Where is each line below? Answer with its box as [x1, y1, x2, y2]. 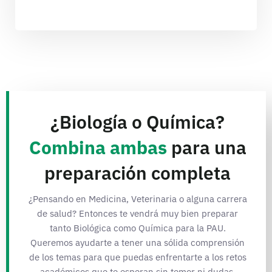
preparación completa [44, 160, 231, 185]
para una [166, 135, 246, 159]
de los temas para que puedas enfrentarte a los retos [29, 251, 246, 263]
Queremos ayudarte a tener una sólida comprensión [30, 236, 245, 248]
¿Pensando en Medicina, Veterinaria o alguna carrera [28, 192, 247, 205]
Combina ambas [29, 135, 167, 159]
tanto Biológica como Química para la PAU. [49, 222, 226, 234]
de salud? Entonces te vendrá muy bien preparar [37, 207, 238, 219]
